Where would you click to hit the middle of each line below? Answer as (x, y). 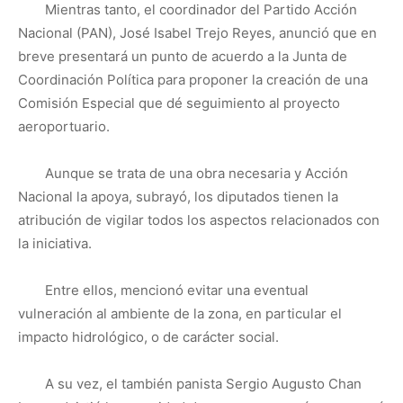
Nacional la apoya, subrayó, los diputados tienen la (178, 197)
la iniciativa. (55, 243)
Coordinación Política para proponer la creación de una (193, 80)
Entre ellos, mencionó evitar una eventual (177, 290)
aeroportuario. (64, 126)
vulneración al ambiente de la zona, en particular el (180, 313)
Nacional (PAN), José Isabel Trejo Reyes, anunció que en (197, 33)
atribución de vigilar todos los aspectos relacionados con (199, 220)
